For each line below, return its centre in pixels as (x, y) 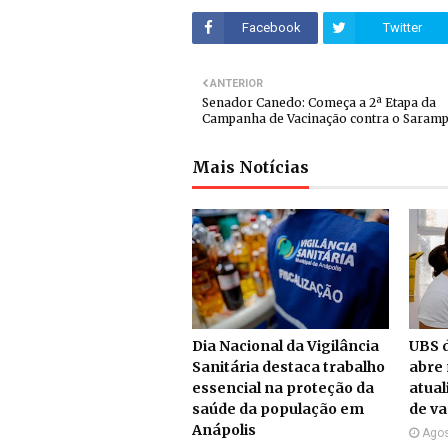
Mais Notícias (250, 167)
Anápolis (224, 430)
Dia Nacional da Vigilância (285, 346)
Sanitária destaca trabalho (288, 367)
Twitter (402, 27)
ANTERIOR (236, 83)
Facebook (271, 27)
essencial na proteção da (283, 388)
